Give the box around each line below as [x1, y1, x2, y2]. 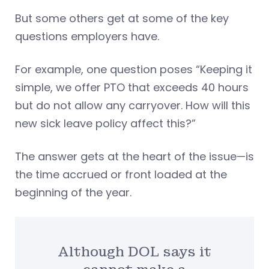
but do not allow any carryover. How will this [15, 97, 250, 113]
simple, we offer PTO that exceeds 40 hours [15, 79, 249, 95]
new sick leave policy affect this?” [15, 115, 196, 131]
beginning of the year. [15, 184, 131, 200]
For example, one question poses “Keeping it [15, 61, 252, 77]
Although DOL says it [58, 243, 211, 260]
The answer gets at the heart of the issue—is [15, 148, 254, 164]
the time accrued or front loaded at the [15, 166, 227, 182]
